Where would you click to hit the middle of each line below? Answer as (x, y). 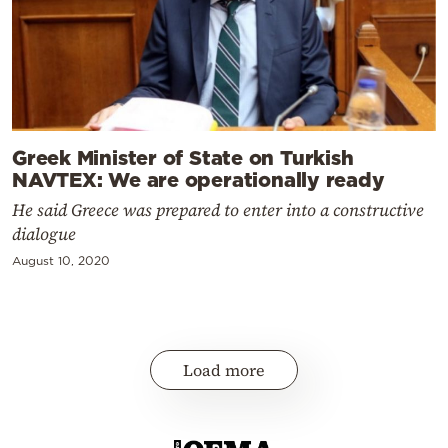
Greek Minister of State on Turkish (183, 156)
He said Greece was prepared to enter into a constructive (218, 209)
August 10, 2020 (61, 260)
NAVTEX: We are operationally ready (198, 178)
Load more (224, 369)
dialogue (44, 233)
